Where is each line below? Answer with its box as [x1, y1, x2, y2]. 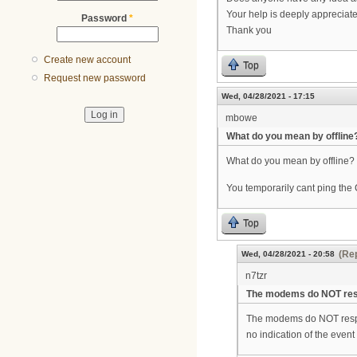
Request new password [44, 73, 147, 84]
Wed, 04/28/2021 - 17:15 [222, 91, 315, 100]
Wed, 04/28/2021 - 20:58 [241, 249, 335, 259]
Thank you [226, 25, 272, 37]
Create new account [44, 54, 131, 66]
